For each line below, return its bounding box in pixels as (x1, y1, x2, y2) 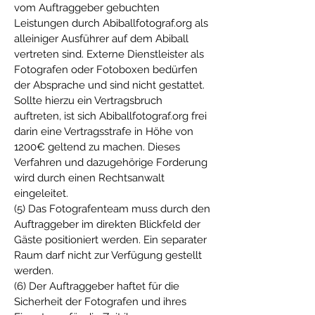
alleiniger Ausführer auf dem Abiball (14, 32, 188, 45)
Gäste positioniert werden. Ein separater (14, 233, 207, 246)
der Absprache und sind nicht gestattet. (14, 79, 205, 91)
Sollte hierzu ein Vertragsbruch (14, 94, 162, 107)
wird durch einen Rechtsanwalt (14, 172, 165, 184)
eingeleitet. (14, 187, 68, 200)
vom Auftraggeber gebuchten (14, 1, 160, 14)
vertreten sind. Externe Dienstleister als (14, 48, 204, 60)
